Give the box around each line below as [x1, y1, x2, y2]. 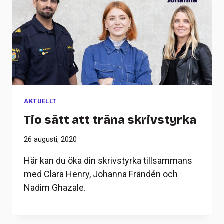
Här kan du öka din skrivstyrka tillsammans [24, 155, 192, 166]
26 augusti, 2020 [24, 135, 77, 144]
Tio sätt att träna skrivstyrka [24, 112, 196, 127]
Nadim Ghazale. [24, 182, 86, 193]
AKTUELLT [24, 97, 57, 105]
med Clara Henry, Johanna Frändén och [24, 169, 178, 180]
